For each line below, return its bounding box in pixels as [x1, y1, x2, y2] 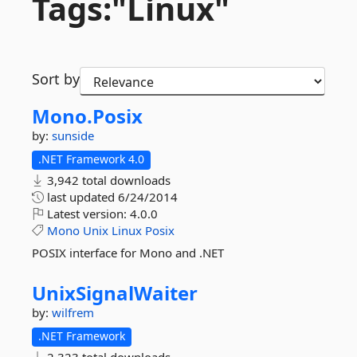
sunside [52, 127, 94, 143]
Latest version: [44, 206, 130, 222]
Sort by [32, 69, 80, 88]
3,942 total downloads [44, 172, 171, 188]
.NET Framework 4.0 [38, 151, 144, 167]
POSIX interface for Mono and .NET [32, 245, 224, 261]
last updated [44, 189, 118, 205]
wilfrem [52, 304, 94, 320]
